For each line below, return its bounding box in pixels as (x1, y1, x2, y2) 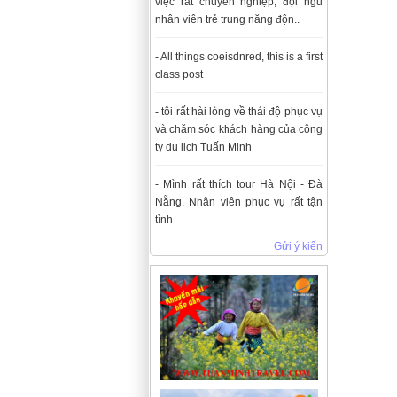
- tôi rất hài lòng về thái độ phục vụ (155, 105, 323, 119)
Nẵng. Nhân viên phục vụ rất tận (155, 196, 323, 209)
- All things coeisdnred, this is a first (155, 51, 323, 64)
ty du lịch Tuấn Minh (155, 141, 252, 154)
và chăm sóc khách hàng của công (155, 123, 323, 136)
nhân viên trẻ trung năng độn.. (155, 13, 300, 27)
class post (155, 68, 203, 82)
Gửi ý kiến (274, 240, 323, 253)
